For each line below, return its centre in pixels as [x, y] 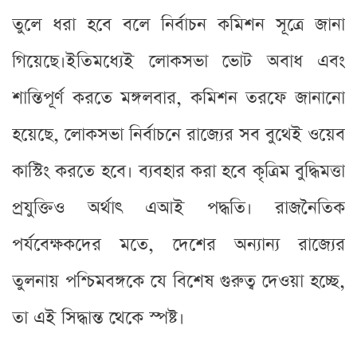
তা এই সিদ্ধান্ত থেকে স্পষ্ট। [98, 318]
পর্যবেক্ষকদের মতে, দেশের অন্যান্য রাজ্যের [178, 245]
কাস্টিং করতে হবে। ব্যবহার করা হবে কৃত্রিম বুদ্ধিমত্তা [178, 171]
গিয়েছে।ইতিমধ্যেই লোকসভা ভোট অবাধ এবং [178, 61]
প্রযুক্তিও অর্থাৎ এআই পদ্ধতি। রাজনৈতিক [178, 208]
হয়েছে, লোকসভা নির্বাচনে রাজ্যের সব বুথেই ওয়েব [178, 135]
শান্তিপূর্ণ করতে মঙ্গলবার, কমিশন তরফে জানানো [178, 98]
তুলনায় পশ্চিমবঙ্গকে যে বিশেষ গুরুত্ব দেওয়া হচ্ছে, [178, 281]
